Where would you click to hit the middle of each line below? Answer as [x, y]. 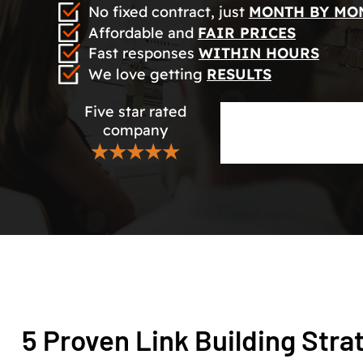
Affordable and [143, 32]
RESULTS [239, 75]
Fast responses [143, 53]
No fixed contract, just [169, 12]
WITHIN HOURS [259, 53]
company [135, 130]
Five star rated [135, 111]
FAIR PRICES [247, 32]
